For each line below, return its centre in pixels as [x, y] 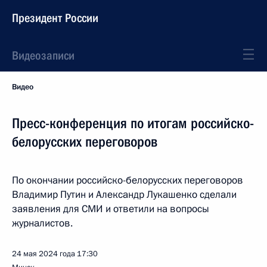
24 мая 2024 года [44, 254]
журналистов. [42, 223]
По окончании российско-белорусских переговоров [128, 180]
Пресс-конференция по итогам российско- [133, 123]
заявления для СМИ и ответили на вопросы [111, 209]
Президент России [55, 18]
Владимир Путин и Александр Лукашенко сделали [124, 195]
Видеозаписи [43, 55]
